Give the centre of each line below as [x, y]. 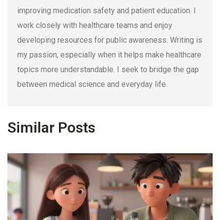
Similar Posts [51, 128]
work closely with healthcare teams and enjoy [95, 26]
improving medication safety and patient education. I [107, 11]
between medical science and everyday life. [92, 84]
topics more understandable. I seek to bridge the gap [108, 70]
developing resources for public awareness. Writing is [110, 40]
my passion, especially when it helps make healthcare [109, 55]
